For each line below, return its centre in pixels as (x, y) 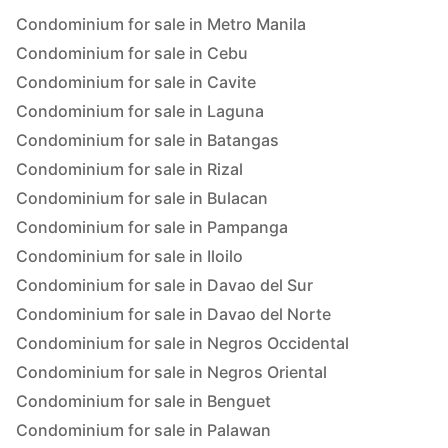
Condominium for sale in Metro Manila (161, 24)
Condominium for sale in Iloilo (129, 256)
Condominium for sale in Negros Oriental (171, 372)
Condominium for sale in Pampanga (152, 227)
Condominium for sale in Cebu (132, 53)
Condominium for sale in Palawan (143, 430)
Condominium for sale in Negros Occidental (182, 343)
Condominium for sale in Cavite (136, 82)
